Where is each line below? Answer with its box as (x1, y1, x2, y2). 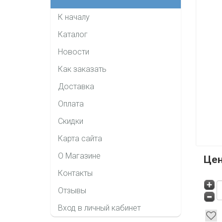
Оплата (58, 99, 84, 109)
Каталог (58, 29, 88, 39)
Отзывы (58, 185, 86, 195)
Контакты (58, 168, 93, 178)
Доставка (58, 81, 94, 91)
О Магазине (58, 151, 101, 161)
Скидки (58, 116, 83, 126)
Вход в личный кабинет (58, 203, 141, 213)
